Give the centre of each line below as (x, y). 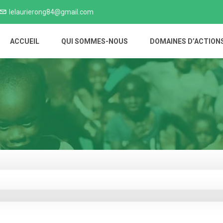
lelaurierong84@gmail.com (51, 12)
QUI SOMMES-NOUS (95, 41)
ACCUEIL (25, 41)
